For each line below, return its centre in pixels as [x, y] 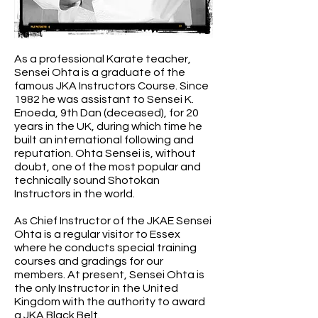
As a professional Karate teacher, [103, 59]
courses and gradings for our [89, 261]
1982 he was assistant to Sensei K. [104, 99]
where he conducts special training [105, 248]
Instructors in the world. [75, 194]
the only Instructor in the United [96, 288]
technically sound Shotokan [87, 180]
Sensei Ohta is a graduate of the [100, 72]
